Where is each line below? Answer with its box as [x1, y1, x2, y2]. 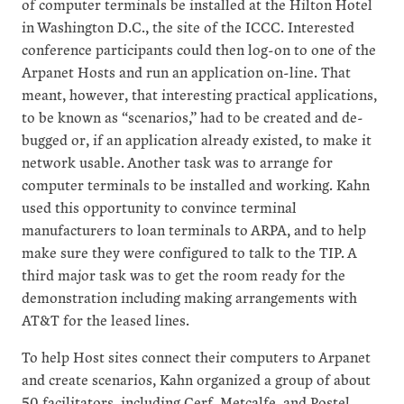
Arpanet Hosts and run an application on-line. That [22, 60, 351, 82]
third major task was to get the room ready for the [22, 263, 345, 285]
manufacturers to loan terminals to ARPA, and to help [22, 218, 366, 240]
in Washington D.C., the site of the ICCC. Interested [22, 15, 354, 37]
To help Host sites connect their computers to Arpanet [22, 345, 371, 367]
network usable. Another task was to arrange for [22, 151, 333, 172]
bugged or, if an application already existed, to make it [22, 128, 372, 150]
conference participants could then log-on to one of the [22, 38, 376, 60]
